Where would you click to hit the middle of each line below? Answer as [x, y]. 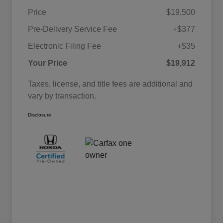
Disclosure [40, 114]
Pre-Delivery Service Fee [72, 29]
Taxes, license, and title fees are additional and [110, 84]
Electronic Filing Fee [64, 46]
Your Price [48, 63]
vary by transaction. [62, 96]
